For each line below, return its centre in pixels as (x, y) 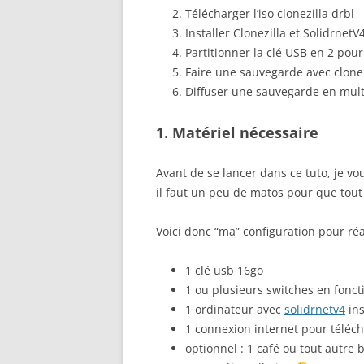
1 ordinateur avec (235, 309)
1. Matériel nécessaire (237, 132)
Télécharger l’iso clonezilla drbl (270, 13)
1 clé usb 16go (224, 270)
